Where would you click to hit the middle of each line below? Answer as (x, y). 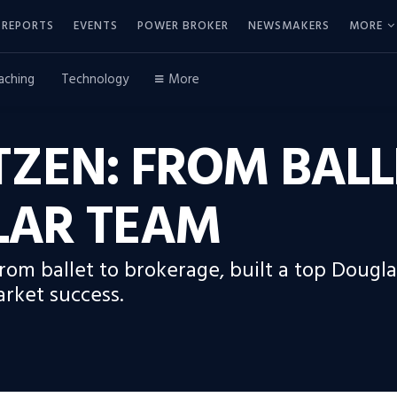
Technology (95, 80)
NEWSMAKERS (289, 26)
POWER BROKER (183, 26)
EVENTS (96, 26)
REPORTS (28, 26)
